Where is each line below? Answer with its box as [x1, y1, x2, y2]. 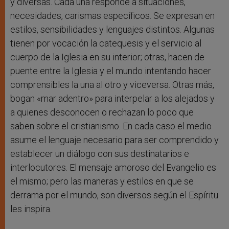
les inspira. [10, 203, 52, 215]
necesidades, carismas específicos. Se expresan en [10, 10, 215, 21]
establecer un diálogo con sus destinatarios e [10, 148, 189, 159]
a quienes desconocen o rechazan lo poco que [10, 107, 194, 118]
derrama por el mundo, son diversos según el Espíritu [10, 190, 218, 201]
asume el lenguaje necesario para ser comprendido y [10, 134, 219, 146]
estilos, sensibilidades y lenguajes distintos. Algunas [10, 24, 215, 35]
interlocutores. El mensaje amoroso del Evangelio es [10, 162, 216, 173]
